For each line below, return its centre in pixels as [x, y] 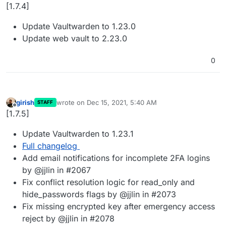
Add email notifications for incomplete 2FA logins [116, 158]
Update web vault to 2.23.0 [75, 38]
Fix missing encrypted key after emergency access [119, 207]
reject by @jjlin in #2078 [68, 219]
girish [25, 102]
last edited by [77, 107]
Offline [24, 110]
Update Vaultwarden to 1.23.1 [78, 134]
